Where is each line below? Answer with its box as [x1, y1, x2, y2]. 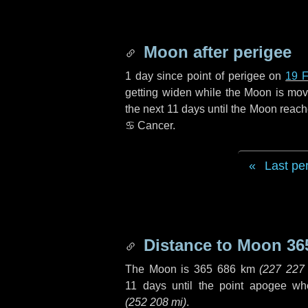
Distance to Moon [139, 236, 287, 254]
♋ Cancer [125, 120, 173, 131]
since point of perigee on [153, 70, 286, 82]
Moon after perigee [139, 43, 291, 61]
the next [125, 103, 167, 115]
